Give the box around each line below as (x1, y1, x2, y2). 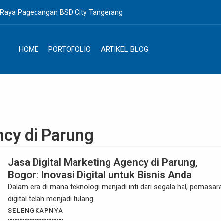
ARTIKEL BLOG (100, 45, 148, 54)
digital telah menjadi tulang (8, 194, 93, 203)
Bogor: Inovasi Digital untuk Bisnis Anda (8, 169, 192, 181)
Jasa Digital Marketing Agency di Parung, (8, 156, 198, 168)
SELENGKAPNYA (8, 207, 64, 214)
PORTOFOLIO (48, 45, 91, 54)
